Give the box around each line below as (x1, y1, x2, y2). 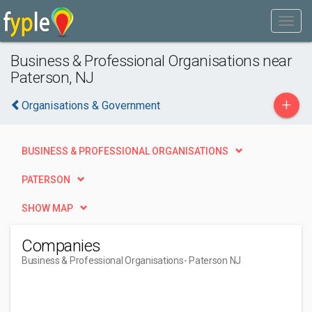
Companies (22, 236, 101, 256)
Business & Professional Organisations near (10, 52, 292, 70)
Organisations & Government (22, 99, 160, 112)
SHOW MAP (22, 203, 73, 214)
